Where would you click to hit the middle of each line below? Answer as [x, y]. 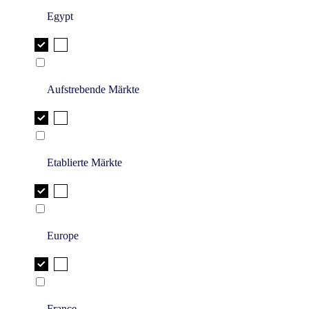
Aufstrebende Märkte [93, 90]
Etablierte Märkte [84, 163]
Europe [63, 236]
